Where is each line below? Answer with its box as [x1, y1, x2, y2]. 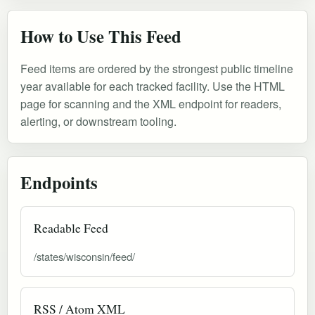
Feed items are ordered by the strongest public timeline [20, 60, 293, 77]
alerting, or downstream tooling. [20, 113, 176, 130]
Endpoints [20, 169, 98, 195]
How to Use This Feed [20, 23, 181, 49]
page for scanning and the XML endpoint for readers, [20, 96, 281, 112]
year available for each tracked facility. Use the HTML [20, 78, 285, 95]
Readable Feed [34, 219, 108, 237]
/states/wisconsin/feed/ [34, 249, 135, 264]
